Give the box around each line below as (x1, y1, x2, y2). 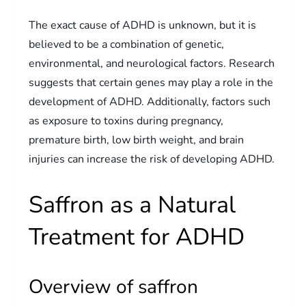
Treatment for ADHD (29, 221, 245, 253)
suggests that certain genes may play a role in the (29, 74, 274, 90)
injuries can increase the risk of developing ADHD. (29, 151, 275, 167)
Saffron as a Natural (29, 189, 236, 221)
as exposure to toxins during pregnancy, (29, 113, 224, 128)
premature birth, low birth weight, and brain (29, 132, 245, 148)
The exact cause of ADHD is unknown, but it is (29, 17, 257, 33)
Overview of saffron (29, 273, 199, 300)
